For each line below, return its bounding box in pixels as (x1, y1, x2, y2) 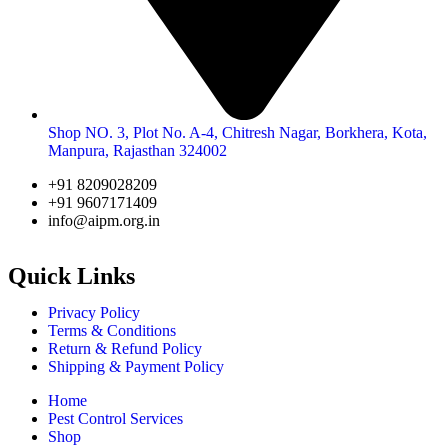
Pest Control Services (48, 409, 183, 427)
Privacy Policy (48, 303, 140, 321)
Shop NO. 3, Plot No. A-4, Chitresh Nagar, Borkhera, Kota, (48, 123, 427, 141)
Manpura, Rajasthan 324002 (48, 141, 227, 159)
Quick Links (8, 262, 135, 289)
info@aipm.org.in (48, 211, 160, 229)
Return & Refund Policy (48, 339, 202, 357)
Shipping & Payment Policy (48, 357, 224, 375)
